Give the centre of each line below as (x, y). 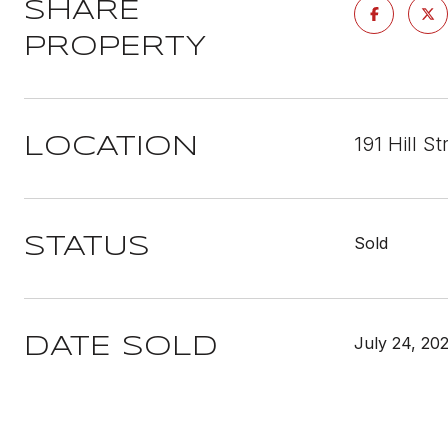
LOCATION (111, 147)
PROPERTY (115, 47)
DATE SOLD (121, 347)
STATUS (87, 247)
